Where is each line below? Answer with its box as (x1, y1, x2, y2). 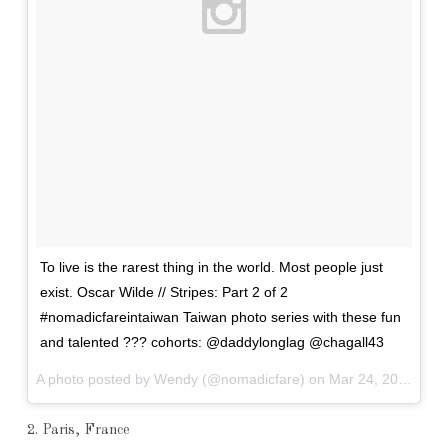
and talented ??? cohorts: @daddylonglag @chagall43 (39, 333, 384, 350)
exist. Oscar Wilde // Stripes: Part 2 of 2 (39, 283, 288, 300)
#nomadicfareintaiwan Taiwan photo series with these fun (39, 308, 401, 325)
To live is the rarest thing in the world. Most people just (39, 258, 383, 275)
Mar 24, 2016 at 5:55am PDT (328, 370, 398, 387)
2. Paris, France (26, 422, 130, 437)
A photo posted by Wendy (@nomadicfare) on (35, 370, 329, 387)
